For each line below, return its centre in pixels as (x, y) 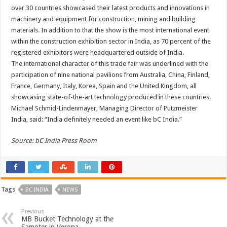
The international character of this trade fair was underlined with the (110, 64)
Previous (33, 212)
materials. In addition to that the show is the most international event (110, 30)
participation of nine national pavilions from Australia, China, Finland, (111, 75)
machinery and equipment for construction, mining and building (104, 19)
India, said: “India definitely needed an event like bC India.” (97, 120)
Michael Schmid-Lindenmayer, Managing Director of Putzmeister (105, 108)
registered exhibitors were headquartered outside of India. (98, 53)
